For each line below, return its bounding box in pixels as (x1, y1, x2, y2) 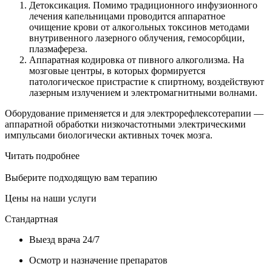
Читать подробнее (5, 150, 80, 161)
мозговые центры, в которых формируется (29, 65, 205, 76)
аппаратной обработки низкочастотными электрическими (5, 118, 246, 129)
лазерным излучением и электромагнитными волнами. (29, 87, 257, 98)
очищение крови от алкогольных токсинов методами (29, 21, 250, 32)
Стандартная (5, 213, 58, 224)
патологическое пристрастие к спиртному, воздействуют (29, 76, 264, 87)
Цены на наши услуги (5, 192, 97, 203)
